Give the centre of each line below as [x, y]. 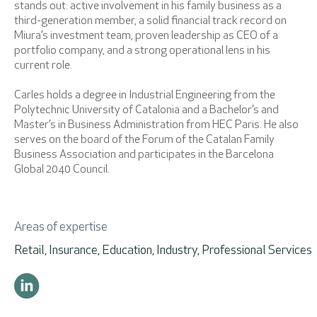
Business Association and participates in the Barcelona [144, 155]
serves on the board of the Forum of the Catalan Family [144, 140]
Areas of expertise [61, 228]
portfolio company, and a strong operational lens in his [142, 51]
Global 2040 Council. [62, 170]
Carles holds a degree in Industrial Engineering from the [145, 96]
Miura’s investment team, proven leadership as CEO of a [146, 36]
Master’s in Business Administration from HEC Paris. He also [156, 126]
